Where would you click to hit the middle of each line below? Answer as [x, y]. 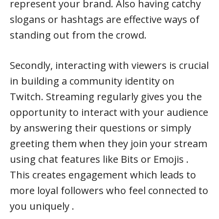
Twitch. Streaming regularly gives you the [106, 97]
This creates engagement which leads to [103, 175]
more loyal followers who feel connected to [109, 190]
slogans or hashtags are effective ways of [105, 19]
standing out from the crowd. [78, 35]
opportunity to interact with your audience [109, 112]
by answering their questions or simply [100, 128]
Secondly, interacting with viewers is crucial [109, 65]
